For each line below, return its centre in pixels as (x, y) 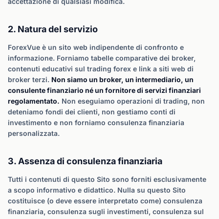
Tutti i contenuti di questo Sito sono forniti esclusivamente (107, 179)
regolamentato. (34, 101)
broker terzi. (30, 79)
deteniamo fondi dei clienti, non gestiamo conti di (92, 112)
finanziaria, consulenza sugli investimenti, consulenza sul (106, 211)
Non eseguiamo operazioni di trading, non (132, 101)
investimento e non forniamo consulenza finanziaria (96, 122)
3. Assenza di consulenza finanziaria (85, 161)
